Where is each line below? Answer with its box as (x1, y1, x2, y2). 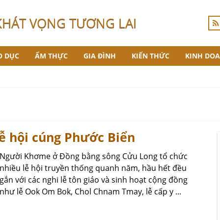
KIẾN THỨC (132, 51, 169, 60)
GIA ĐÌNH (83, 51, 116, 60)
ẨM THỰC (35, 51, 68, 60)
